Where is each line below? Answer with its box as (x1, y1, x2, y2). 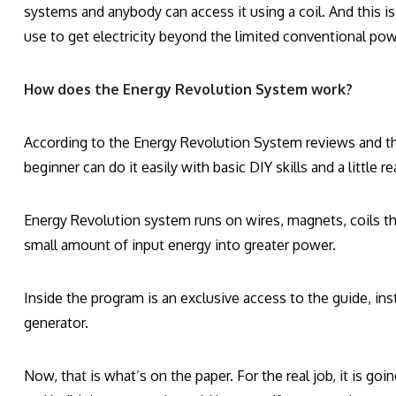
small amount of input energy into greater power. (24, 236, 336, 255)
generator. (24, 314, 88, 332)
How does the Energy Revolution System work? (24, 80, 353, 99)
